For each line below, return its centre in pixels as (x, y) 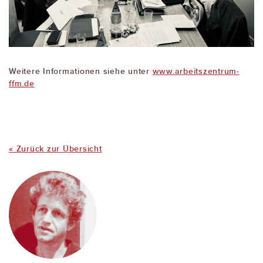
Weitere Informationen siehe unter (81, 71)
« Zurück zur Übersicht (55, 148)
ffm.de (22, 83)
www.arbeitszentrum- (196, 71)
